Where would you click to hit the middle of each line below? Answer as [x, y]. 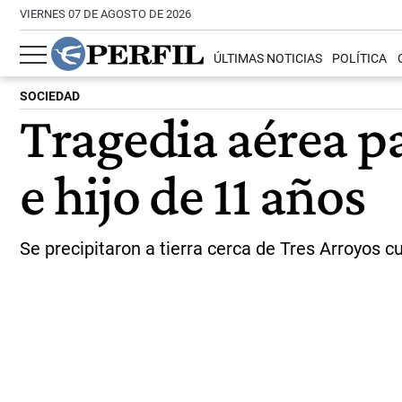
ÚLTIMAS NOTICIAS [268, 59]
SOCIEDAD [50, 96]
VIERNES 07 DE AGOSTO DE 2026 [105, 14]
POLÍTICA [360, 59]
